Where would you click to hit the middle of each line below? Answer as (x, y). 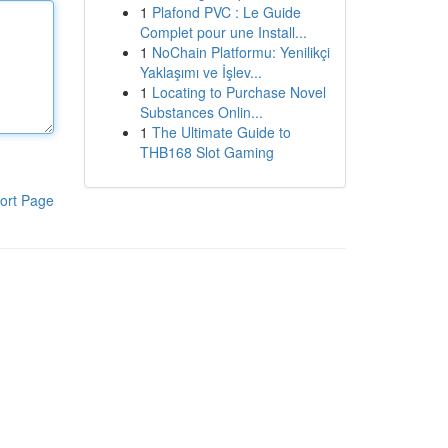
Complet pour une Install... (223, 32)
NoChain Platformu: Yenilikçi (240, 52)
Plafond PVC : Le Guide (226, 12)
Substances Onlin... (201, 112)
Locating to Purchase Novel (238, 92)
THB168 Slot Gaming (206, 152)
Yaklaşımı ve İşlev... (200, 72)
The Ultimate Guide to (221, 132)
